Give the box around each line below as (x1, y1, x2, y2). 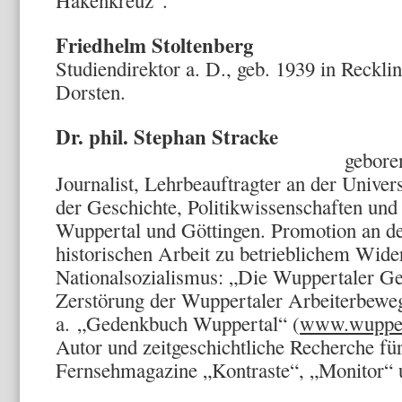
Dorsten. (56, 78, 126, 105)
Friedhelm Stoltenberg (56, 30, 253, 60)
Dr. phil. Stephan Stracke (56, 121, 316, 152)
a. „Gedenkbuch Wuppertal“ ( (56, 310, 300, 336)
